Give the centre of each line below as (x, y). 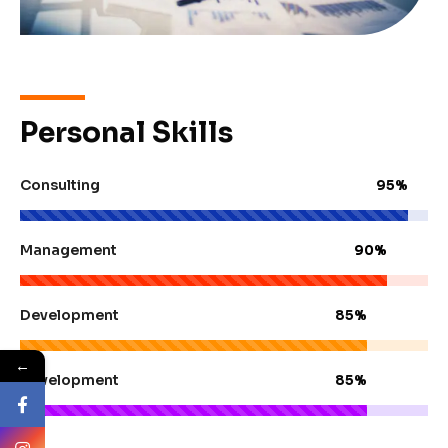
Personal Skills (126, 132)
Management (68, 249)
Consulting (60, 184)
